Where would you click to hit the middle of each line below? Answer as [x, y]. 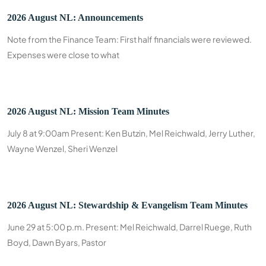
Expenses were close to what [63, 55]
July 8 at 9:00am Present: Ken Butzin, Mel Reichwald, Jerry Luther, [131, 133]
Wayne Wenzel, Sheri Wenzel [62, 148]
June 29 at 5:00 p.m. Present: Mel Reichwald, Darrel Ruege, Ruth [129, 227]
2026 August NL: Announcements [75, 18]
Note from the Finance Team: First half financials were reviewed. [129, 39]
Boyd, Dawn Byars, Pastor [57, 242]
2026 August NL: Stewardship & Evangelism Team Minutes [127, 205]
